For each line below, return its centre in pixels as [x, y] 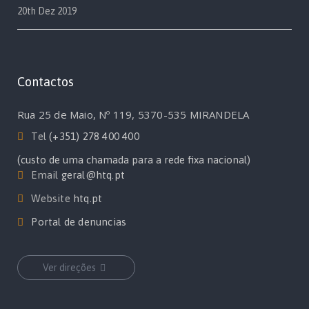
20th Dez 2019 [47, 11]
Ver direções [69, 268]
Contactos [46, 82]
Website [51, 199]
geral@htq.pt [93, 175]
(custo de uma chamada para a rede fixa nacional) [134, 160]
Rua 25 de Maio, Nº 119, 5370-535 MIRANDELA [133, 115]
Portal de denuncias [79, 222]
